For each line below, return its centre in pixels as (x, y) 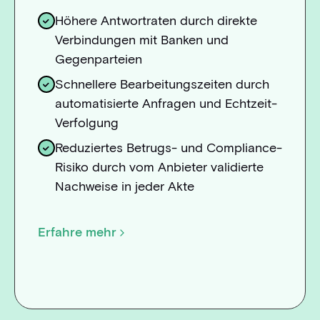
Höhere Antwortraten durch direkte (156, 21)
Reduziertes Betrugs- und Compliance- (168, 148)
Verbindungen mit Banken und (141, 40)
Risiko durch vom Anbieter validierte (159, 167)
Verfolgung (86, 123)
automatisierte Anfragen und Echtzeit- (166, 104)
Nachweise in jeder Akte (124, 187)
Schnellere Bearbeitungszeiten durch (162, 85)
